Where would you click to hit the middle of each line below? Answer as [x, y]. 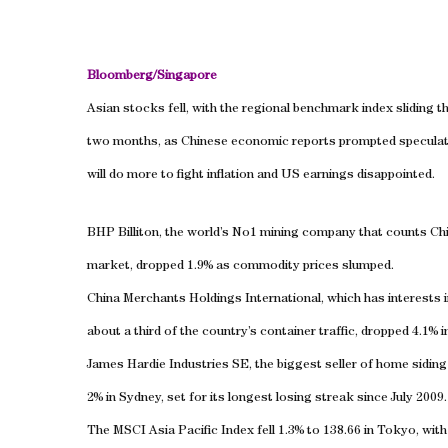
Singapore [187, 76]
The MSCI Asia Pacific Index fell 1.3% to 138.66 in [232, 431]
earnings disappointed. [367, 175]
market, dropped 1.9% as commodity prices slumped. [240, 266]
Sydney [140, 398]
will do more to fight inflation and [184, 175]
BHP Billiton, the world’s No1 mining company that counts [258, 233]
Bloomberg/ [122, 76]
